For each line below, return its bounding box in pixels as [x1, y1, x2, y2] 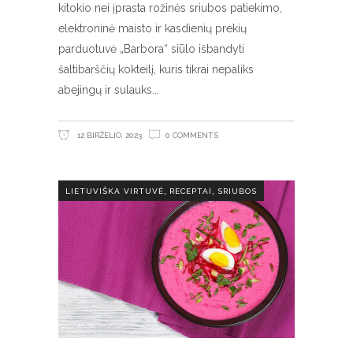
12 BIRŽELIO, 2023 [75, 131, 142, 140]
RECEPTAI [169, 187, 212, 196]
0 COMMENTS [165, 131, 218, 140]
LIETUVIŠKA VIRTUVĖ [65, 187, 164, 196]
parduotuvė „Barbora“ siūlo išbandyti [58, 43, 244, 56]
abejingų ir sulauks [58, 84, 152, 97]
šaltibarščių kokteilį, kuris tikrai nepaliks [58, 63, 254, 76]
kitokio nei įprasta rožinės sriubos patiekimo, [58, 2, 282, 15]
